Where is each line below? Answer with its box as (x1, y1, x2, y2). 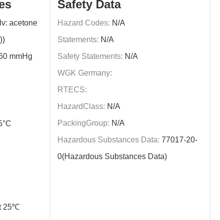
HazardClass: (57, 102, 106, 110)
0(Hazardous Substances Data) (57, 152, 167, 161)
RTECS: (57, 85, 87, 94)
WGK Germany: (57, 69, 112, 77)
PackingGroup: (57, 119, 110, 127)
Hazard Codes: (57, 19, 110, 27)
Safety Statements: (57, 52, 123, 60)
